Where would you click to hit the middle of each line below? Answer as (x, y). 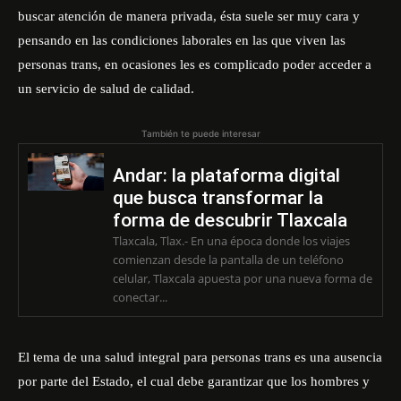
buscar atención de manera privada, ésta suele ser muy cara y (189, 16)
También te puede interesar (200, 133)
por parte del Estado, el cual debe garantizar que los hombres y (194, 381)
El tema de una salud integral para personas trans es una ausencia (200, 357)
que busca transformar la (218, 198)
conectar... (140, 297)
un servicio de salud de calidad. (106, 89)
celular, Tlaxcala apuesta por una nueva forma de (242, 278)
